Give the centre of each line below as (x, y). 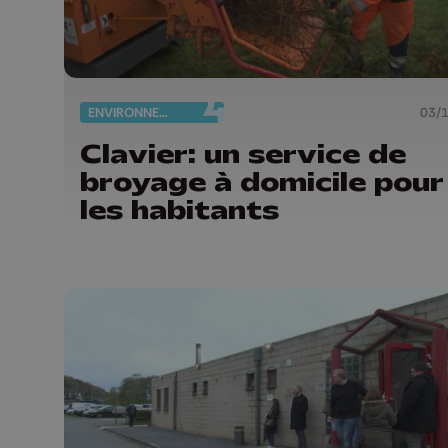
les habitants (179, 210)
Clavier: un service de (243, 154)
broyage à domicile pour (262, 182)
